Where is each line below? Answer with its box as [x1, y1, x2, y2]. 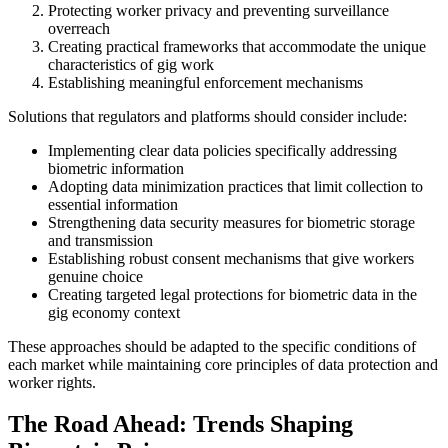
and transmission [48, 231, 153, 249]
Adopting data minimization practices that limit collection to [48, 177, 423, 195]
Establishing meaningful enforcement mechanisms [48, 73, 363, 91]
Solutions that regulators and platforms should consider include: [8, 107, 407, 125]
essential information [48, 195, 178, 213]
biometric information [48, 159, 184, 177]
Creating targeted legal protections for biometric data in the [48, 285, 417, 303]
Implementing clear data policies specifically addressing [48, 141, 397, 159]
